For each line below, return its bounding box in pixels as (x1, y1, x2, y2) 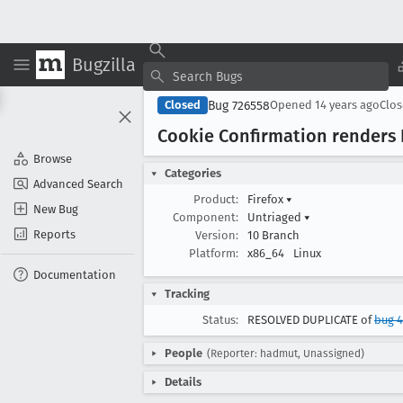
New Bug (33, 201, 78, 216)
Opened (270, 98, 315, 112)
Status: (202, 313, 238, 327)
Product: (193, 193, 238, 206)
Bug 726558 (208, 97, 270, 113)
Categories (165, 166, 221, 180)
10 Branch (247, 228, 300, 242)
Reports (33, 227, 76, 241)
